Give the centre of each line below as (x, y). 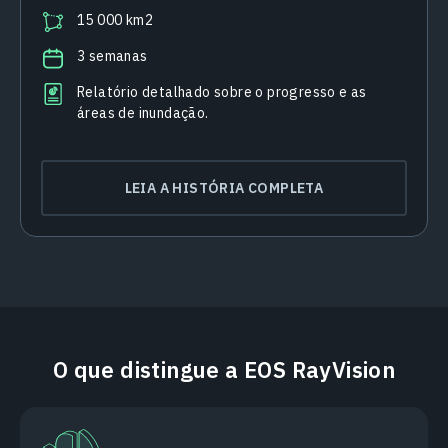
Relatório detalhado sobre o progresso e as (222, 92)
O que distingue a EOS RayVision (224, 370)
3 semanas (112, 56)
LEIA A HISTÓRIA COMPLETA (224, 188)
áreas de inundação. (143, 113)
